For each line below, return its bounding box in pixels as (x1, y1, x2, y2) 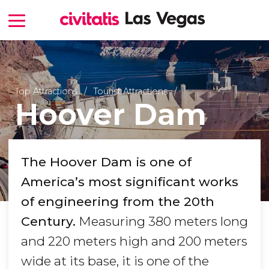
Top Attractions (14, 85, 77, 97)
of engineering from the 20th (21, 194, 214, 210)
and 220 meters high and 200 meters (21, 234, 247, 249)
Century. (21, 214, 76, 229)
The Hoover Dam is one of (21, 154, 192, 170)
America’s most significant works (21, 174, 238, 190)
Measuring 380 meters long (76, 214, 248, 229)
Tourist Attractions (93, 85, 168, 97)
